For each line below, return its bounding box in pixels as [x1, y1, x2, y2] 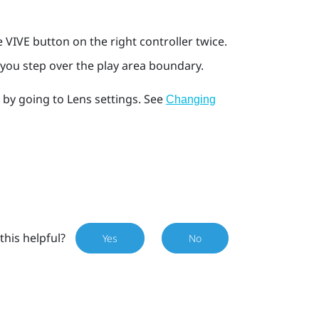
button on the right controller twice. [30, 33, 228, 49]
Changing [165, 93, 216, 106]
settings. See [91, 91, 166, 108]
